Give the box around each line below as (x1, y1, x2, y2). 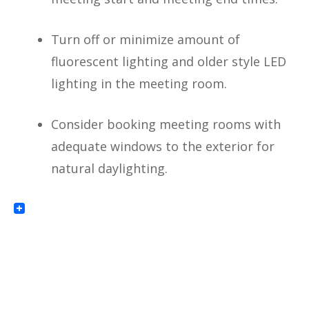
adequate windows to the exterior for (51, 137, 275, 154)
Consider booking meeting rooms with (51, 115, 281, 132)
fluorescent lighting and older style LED (51, 52, 286, 70)
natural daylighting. (51, 159, 168, 177)
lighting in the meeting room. (51, 74, 227, 92)
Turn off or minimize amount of (51, 30, 240, 48)
